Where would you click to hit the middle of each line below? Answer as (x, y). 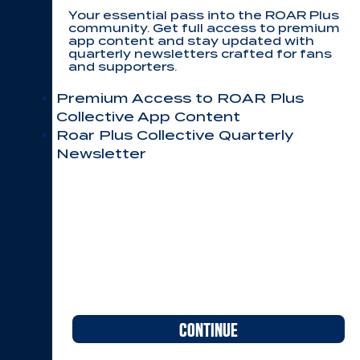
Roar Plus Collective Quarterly (175, 135)
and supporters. (123, 67)
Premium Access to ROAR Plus (180, 98)
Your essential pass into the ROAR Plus (204, 15)
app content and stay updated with (191, 41)
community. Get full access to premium (204, 28)
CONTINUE (209, 329)
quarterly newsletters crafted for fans (200, 54)
